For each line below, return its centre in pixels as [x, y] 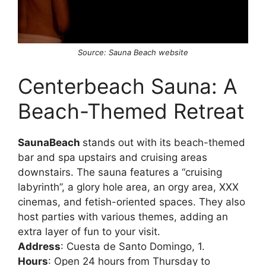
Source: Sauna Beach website [133, 53]
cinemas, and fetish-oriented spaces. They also [132, 202]
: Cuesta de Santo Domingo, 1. [133, 246]
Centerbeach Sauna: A [128, 86]
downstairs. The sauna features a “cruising [120, 172]
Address [39, 246]
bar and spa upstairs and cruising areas [113, 157]
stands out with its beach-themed [164, 142]
